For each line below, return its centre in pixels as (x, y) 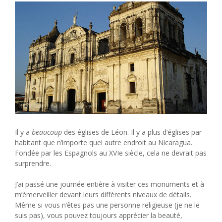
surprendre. (33, 163)
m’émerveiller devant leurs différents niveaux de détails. (103, 194)
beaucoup (47, 132)
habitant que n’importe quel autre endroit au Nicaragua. (104, 142)
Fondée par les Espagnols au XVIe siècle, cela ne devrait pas (111, 153)
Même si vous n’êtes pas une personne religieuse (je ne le (107, 205)
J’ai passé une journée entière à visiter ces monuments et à (110, 184)
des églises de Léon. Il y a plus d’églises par (132, 132)
